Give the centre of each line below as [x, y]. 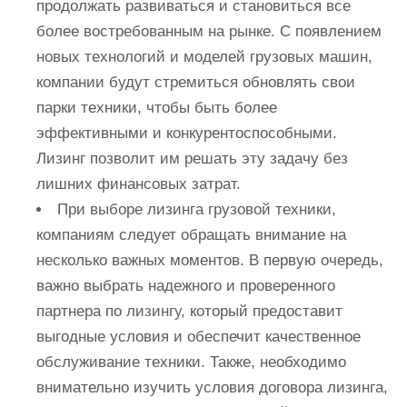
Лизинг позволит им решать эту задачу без [192, 159]
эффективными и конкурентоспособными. [187, 133]
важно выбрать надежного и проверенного [186, 286]
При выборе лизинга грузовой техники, [197, 209]
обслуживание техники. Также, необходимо [191, 362]
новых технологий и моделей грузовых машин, [204, 57]
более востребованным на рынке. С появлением [209, 31]
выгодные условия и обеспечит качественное [199, 337]
